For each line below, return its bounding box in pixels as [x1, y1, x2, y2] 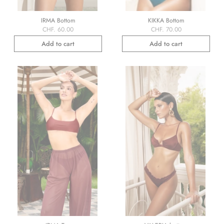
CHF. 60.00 [42, 25, 73, 34]
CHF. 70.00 [150, 25, 181, 34]
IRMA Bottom [40, 16, 75, 25]
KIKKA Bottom [147, 16, 184, 25]
